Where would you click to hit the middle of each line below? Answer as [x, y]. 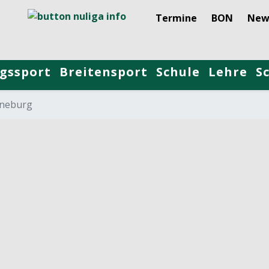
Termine [176, 18]
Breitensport [104, 72]
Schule [178, 72]
